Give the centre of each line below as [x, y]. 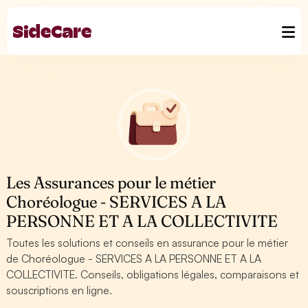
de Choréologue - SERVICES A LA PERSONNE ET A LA [134, 258]
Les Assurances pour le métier [111, 183]
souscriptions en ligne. [59, 290]
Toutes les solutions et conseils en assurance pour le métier [147, 243]
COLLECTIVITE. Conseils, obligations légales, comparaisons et [153, 274]
